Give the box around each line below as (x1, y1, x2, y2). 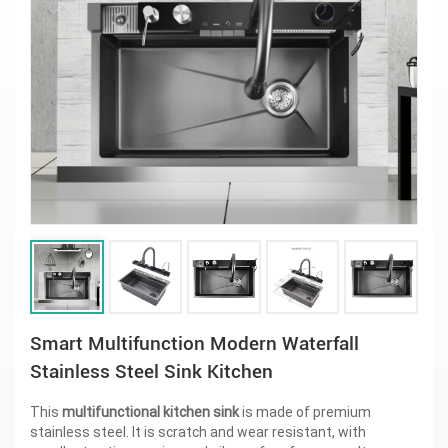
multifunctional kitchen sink (62, 403, 239, 420)
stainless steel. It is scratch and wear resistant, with (30, 423, 366, 440)
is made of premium (239, 403, 371, 420)
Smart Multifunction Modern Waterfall (30, 331, 359, 355)
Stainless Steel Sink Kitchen (30, 359, 273, 383)
